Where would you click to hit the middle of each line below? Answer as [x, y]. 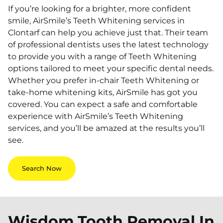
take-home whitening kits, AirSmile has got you [103, 92]
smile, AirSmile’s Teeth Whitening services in [96, 21]
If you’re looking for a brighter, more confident [100, 9]
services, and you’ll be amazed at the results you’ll [106, 128]
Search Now [42, 168]
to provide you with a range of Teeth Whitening [102, 56]
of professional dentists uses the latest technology [108, 45]
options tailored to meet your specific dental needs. [111, 68]
